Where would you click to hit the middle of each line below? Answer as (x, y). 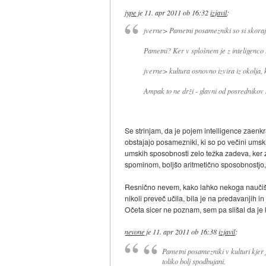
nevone (135, 232)
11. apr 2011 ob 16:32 (177, 12)
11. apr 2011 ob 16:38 (185, 232)
